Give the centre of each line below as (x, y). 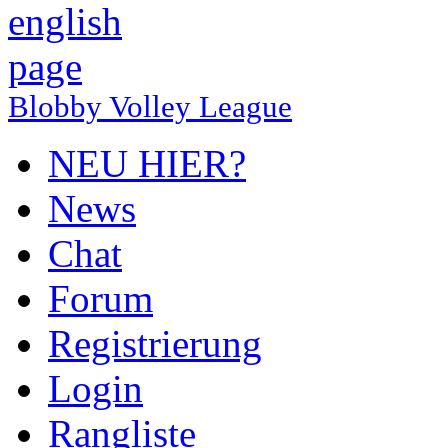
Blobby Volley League (150, 106)
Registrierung (155, 343)
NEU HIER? (147, 163)
